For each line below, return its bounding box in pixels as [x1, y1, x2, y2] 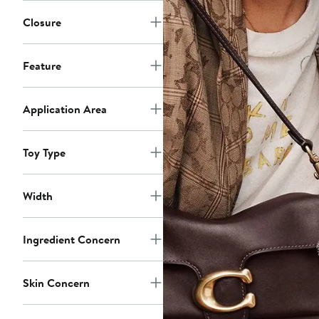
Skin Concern [23, 275, 90, 291]
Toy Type [23, 145, 66, 161]
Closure [23, 14, 61, 31]
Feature [23, 58, 61, 74]
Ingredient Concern [23, 231, 120, 248]
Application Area [23, 101, 107, 117]
